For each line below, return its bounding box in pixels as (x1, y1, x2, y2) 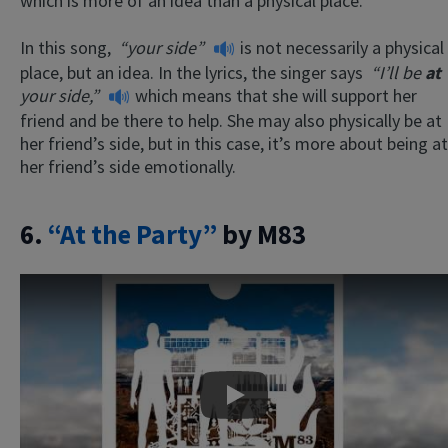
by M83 (217, 217, 306, 252)
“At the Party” (48, 217, 217, 252)
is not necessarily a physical (240, 36, 444, 60)
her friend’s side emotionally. (20, 154, 236, 178)
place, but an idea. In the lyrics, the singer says (20, 60, 367, 84)
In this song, (20, 36, 115, 60)
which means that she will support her (135, 83, 417, 107)
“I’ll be (371, 60, 425, 84)
